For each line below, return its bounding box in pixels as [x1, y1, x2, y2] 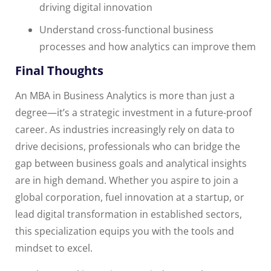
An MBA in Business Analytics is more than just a [15, 89, 235, 103]
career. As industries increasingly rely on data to [15, 123, 235, 137]
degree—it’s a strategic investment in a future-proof [15, 106, 252, 120]
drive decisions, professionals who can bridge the [15, 140, 240, 154]
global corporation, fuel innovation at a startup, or [15, 191, 244, 204]
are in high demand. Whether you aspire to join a [15, 174, 238, 188]
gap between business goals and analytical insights [15, 157, 247, 171]
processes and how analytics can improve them [39, 40, 256, 54]
